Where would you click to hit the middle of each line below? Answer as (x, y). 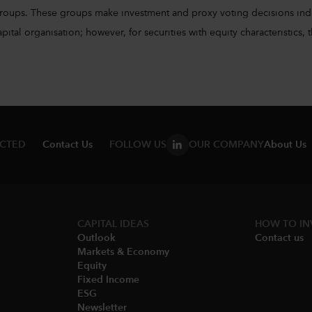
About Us (285, 145)
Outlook (97, 238)
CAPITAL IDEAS (114, 224)
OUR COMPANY (226, 145)
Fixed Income (109, 280)
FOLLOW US (138, 145)
